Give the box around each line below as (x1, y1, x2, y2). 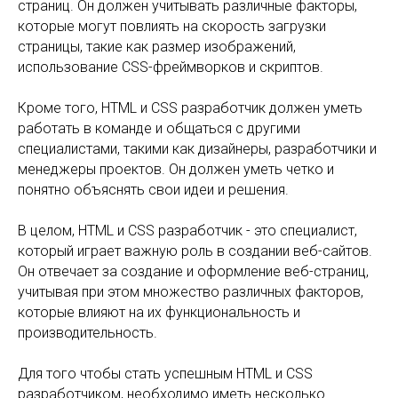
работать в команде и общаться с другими (18, 120, 300, 137)
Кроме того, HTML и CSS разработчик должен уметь (18, 99, 362, 116)
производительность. (18, 324, 157, 341)
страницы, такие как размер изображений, (18, 38, 296, 55)
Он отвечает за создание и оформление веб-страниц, (18, 263, 369, 280)
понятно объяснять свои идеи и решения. (18, 181, 289, 198)
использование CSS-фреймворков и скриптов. (18, 59, 323, 76)
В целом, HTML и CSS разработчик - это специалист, (18, 222, 357, 239)
